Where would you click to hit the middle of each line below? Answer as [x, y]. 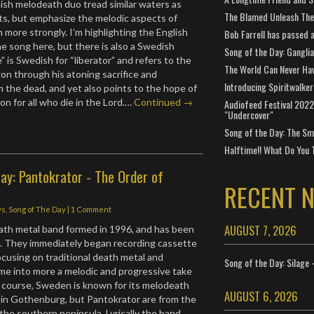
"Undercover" [248, 115]
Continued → [164, 102]
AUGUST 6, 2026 [261, 296]
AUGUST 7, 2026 [260, 230]
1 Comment [91, 209]
